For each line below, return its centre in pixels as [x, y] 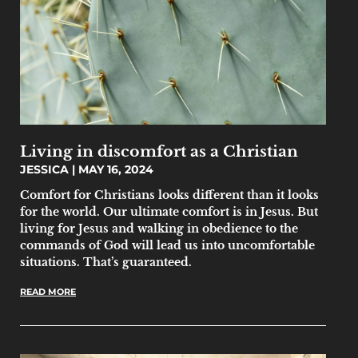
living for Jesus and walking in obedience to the [159, 228]
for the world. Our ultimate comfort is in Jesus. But [169, 211]
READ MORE [48, 291]
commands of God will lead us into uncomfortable [167, 245]
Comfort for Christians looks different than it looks [169, 195]
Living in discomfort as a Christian [159, 151]
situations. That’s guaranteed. [107, 262]
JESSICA [46, 169]
